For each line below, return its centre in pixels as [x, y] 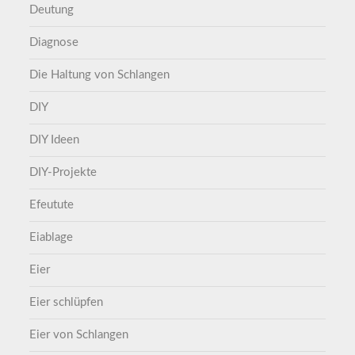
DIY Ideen [55, 140]
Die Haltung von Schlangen [100, 75]
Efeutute [52, 205]
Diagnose [54, 43]
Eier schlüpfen [67, 303]
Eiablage [52, 238]
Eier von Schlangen [79, 335]
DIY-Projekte [63, 173]
